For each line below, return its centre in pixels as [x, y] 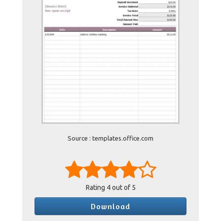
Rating [96, 187]
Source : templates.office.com [110, 138]
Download [110, 206]
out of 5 [123, 187]
